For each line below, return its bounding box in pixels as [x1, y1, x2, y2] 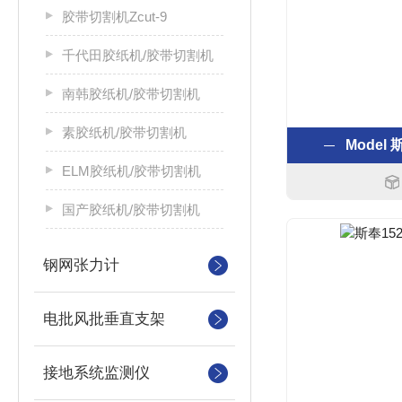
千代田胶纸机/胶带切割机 [62, 48, 214, 63]
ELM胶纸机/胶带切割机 [62, 163, 201, 179]
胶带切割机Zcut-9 [62, 9, 167, 24]
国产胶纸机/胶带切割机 [62, 202, 200, 217]
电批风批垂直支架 [43, 310, 165, 328]
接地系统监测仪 [43, 364, 150, 381]
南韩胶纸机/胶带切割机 [62, 86, 200, 101]
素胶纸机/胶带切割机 [62, 125, 187, 140]
